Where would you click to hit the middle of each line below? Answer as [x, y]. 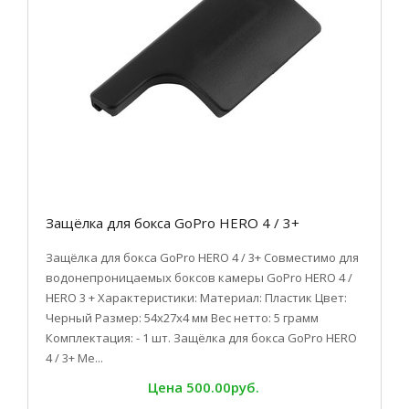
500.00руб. [223, 387]
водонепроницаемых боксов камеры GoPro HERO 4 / [199, 278]
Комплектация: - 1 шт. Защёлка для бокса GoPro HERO [201, 338]
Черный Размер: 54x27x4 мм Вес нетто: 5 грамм [182, 318]
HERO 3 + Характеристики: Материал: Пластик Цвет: [196, 298]
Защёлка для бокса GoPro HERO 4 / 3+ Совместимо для [202, 257]
